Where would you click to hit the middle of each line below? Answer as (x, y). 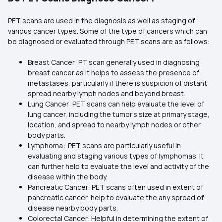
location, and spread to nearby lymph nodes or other (114, 125)
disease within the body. (68, 177)
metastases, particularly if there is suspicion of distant (117, 83)
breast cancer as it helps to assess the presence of (113, 73)
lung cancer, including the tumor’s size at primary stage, (119, 114)
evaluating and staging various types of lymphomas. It (116, 156)
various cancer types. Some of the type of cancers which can (108, 31)
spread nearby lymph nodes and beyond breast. (107, 93)
